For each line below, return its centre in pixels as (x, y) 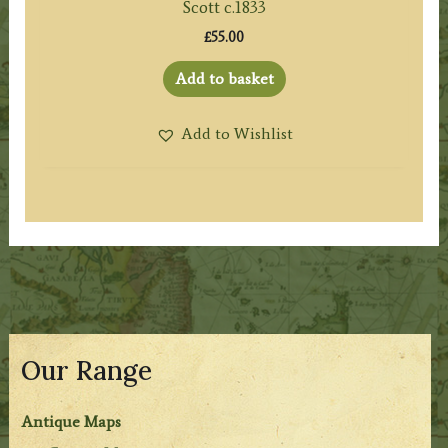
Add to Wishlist (236, 134)
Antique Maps (71, 421)
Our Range (87, 370)
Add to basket (224, 79)
